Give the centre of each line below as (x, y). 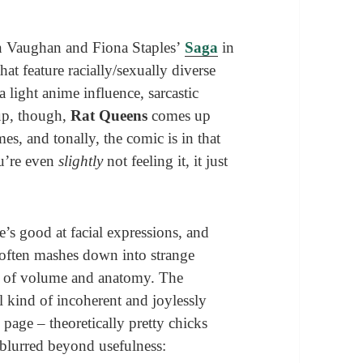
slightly (81, 160)
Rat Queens (109, 115)
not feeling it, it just (166, 160)
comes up (179, 115)
